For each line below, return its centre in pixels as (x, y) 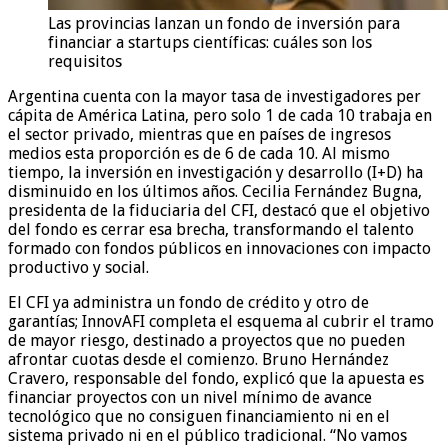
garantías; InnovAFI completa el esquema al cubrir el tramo (221, 321)
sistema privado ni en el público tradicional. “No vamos (207, 435)
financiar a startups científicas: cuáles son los (210, 42)
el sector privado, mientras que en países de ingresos (199, 134)
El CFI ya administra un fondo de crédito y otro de (188, 302)
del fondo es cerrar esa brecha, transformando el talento (211, 229)
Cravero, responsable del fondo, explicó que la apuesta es (216, 378)
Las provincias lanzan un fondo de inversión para (224, 23)
